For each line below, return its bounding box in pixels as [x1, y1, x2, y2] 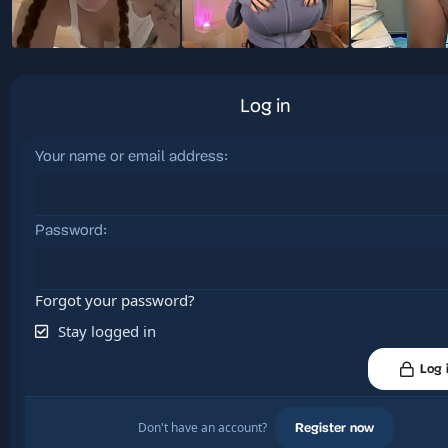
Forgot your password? [35, 290, 195, 310]
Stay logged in [57, 321, 156, 341]
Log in [240, 98, 291, 117]
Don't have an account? [137, 419, 270, 436]
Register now [294, 421, 374, 435]
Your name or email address [35, 150, 224, 165]
